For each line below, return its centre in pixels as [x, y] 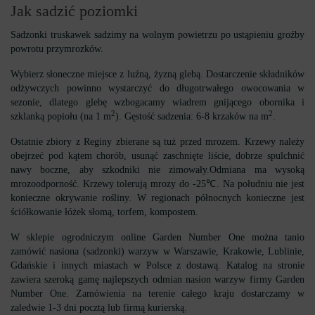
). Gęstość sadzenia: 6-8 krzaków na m [192, 116]
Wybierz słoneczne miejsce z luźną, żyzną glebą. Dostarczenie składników [157, 74]
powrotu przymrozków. [57, 49]
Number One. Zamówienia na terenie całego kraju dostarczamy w [157, 294]
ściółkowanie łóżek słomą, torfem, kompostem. [104, 212]
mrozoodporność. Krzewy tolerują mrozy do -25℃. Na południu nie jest [157, 184]
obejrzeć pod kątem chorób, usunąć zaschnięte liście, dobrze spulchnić [157, 156]
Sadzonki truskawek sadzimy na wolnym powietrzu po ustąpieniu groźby [157, 35]
